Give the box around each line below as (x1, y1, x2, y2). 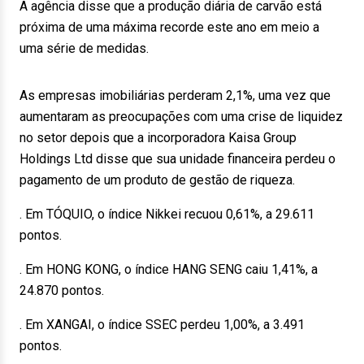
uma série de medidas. (19, 41, 149, 56)
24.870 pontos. (19, 283, 104, 298)
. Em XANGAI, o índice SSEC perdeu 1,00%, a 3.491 (19, 317, 305, 332)
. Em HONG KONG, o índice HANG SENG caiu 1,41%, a (19, 262, 318, 277)
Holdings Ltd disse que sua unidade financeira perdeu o (19, 151, 336, 167)
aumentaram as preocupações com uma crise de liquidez (19, 109, 343, 124)
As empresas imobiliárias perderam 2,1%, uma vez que (19, 88, 331, 103)
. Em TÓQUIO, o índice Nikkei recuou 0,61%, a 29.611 (19, 206, 314, 222)
